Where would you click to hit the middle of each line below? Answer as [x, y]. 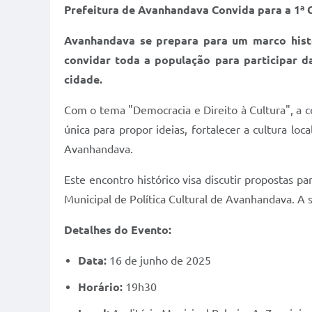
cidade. [83, 79]
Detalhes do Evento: [118, 230]
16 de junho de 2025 [159, 260]
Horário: [100, 287]
